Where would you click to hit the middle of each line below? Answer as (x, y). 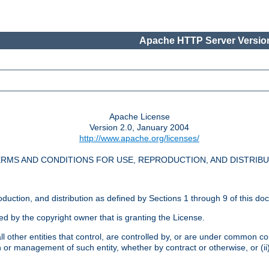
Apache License (139, 117)
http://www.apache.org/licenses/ (139, 138)
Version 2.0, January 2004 (139, 128)
